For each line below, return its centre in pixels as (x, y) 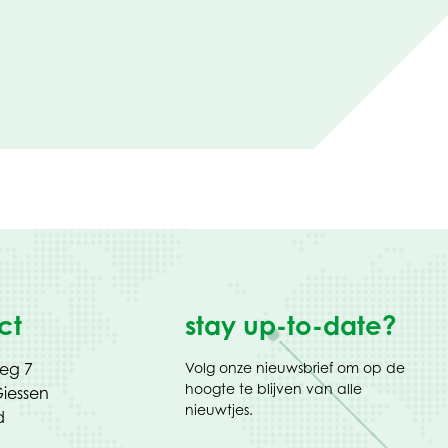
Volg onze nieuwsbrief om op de (295, 368)
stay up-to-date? (291, 325)
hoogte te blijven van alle (274, 389)
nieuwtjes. (219, 410)
